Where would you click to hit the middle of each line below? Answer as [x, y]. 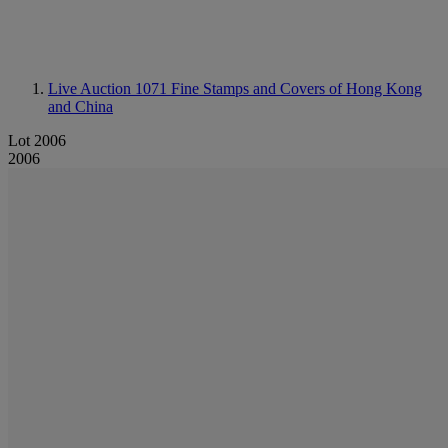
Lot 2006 [37, 140]
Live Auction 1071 [109, 88]
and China [80, 106]
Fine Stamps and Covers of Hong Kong [296, 88]
